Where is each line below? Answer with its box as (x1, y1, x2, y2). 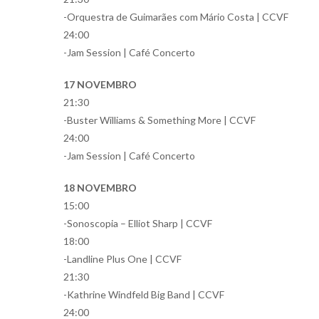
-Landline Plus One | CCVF (63, 253, 182, 265)
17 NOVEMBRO (63, 78, 137, 90)
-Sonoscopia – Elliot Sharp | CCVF (63, 217, 212, 229)
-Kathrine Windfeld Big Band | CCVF (63, 288, 224, 300)
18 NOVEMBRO (63, 182, 137, 194)
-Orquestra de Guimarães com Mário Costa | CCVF (63, 11, 288, 23)
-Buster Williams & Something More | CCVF (63, 114, 256, 126)
